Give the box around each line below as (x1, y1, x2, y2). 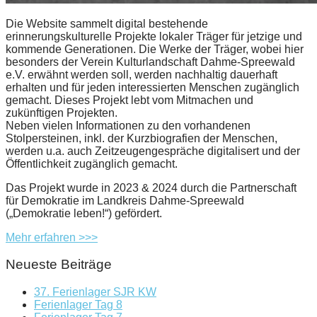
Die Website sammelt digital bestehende (6, 17, 208, 30)
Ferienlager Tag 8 (34, 299, 122, 311)
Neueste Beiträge (6, 257, 112, 272)
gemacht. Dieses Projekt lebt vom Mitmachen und (6, 93, 253, 106)
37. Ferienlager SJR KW (34, 286, 156, 299)
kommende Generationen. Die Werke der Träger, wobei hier (6, 42, 304, 55)
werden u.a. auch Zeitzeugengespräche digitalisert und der (6, 144, 300, 157)
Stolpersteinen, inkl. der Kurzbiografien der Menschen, (6, 132, 277, 144)
